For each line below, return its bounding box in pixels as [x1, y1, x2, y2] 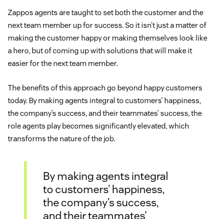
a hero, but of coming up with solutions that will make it [8, 46, 192, 56]
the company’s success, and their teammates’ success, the [8, 109, 202, 118]
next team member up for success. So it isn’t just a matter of [8, 21, 206, 30]
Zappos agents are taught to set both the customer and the [8, 8, 203, 18]
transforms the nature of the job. [8, 134, 115, 144]
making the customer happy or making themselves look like [8, 33, 207, 43]
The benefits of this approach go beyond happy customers [8, 83, 202, 93]
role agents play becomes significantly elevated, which [8, 121, 189, 131]
